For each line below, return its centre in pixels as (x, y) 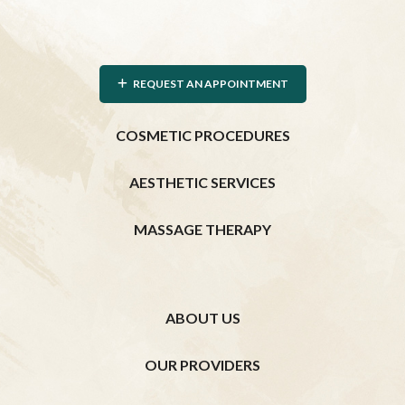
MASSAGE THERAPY (202, 230)
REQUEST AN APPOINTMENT (207, 84)
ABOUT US (202, 318)
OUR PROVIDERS (202, 365)
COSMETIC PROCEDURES (202, 136)
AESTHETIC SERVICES (202, 183)
